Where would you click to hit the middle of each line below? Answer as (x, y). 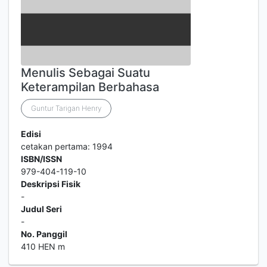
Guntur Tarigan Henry (66, 108)
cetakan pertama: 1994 (67, 146)
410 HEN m (43, 246)
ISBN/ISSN (41, 159)
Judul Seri (41, 209)
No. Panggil (44, 234)
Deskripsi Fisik (51, 184)
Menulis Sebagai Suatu (86, 73)
